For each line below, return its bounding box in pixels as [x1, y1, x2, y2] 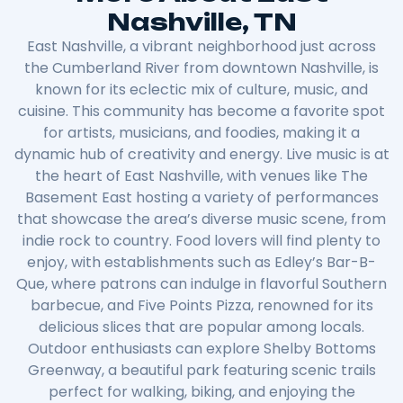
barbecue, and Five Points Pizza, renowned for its [30, 294, 373, 316]
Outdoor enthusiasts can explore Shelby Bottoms [27, 337, 376, 359]
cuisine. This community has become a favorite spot [18, 100, 385, 121]
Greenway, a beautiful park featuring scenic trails [27, 359, 376, 381]
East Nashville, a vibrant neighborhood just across [27, 35, 376, 57]
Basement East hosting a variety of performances [24, 186, 379, 208]
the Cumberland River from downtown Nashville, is [24, 57, 379, 78]
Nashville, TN [106, 6, 297, 36]
